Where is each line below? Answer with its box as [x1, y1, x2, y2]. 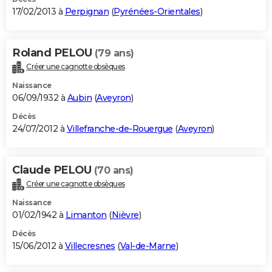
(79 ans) [94, 47, 134, 59]
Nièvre [111, 209, 139, 220]
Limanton [65, 209, 107, 220]
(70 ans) [93, 164, 134, 176]
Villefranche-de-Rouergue [66, 123, 173, 134]
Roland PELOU [12, 46, 95, 59]
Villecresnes [64, 240, 115, 251]
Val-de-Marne [120, 240, 176, 251]
